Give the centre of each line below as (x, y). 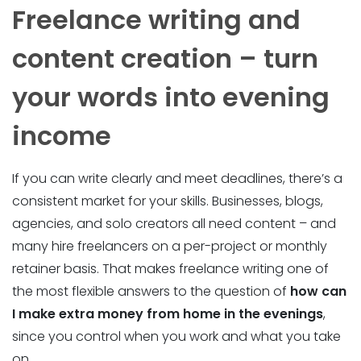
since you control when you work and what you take (176, 336)
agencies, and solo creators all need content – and (174, 223)
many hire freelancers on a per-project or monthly (170, 246)
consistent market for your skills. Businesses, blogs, (168, 201)
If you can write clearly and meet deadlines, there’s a (177, 178)
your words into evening (171, 97)
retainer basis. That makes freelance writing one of (170, 268)
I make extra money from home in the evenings (168, 313)
